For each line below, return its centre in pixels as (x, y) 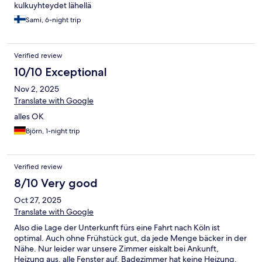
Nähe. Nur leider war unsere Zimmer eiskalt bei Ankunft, (116, 249)
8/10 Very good (56, 183)
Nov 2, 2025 (37, 89)
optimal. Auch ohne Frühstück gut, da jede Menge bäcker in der (130, 238)
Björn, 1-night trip (53, 131)
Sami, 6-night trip (54, 20)
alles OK (29, 117)
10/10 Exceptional (61, 72)
